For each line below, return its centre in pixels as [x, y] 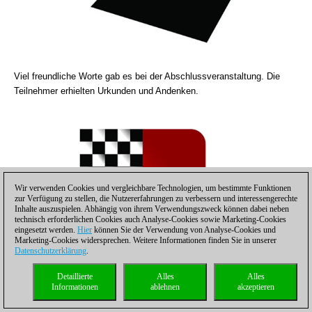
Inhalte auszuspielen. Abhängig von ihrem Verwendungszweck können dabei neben [152, 209]
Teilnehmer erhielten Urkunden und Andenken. [106, 91]
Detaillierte [75, 276]
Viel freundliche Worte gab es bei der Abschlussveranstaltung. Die [147, 76]
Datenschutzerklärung [50, 251]
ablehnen [165, 287]
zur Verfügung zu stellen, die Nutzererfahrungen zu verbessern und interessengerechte [156, 198]
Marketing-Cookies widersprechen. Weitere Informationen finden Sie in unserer [146, 240]
